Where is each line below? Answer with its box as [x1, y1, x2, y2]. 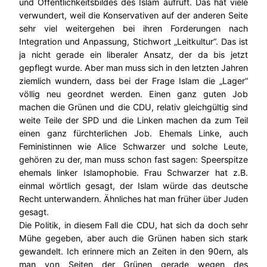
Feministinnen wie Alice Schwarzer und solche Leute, [19, 141, 248, 151]
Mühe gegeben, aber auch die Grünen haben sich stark [19, 232, 248, 243]
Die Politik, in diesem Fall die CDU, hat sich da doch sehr [19, 219, 248, 230]
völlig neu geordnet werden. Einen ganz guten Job [19, 88, 248, 99]
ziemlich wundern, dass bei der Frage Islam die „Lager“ [19, 75, 248, 86]
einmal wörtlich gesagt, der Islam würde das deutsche [19, 180, 248, 191]
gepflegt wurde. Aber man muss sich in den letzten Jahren [19, 62, 248, 73]
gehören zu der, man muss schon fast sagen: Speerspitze [19, 154, 248, 164]
